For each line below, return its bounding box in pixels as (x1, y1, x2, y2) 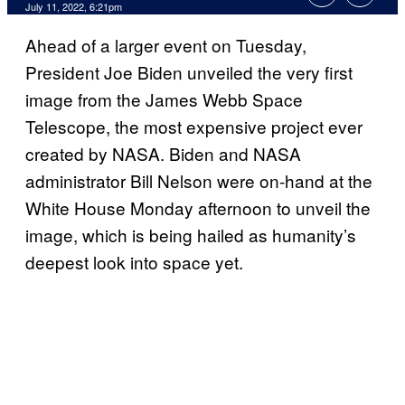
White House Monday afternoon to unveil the (25, 195, 371, 221)
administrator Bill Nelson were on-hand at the (25, 168, 372, 193)
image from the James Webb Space (25, 87, 303, 112)
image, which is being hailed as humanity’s (25, 222, 356, 248)
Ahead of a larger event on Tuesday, (25, 33, 306, 58)
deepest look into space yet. (25, 250, 243, 275)
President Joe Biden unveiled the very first (25, 60, 353, 85)
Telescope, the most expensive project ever (25, 114, 363, 139)
